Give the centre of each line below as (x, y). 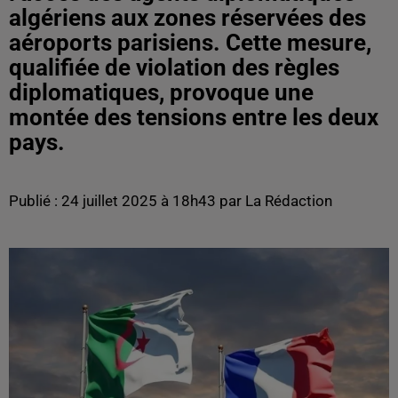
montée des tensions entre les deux (194, 117)
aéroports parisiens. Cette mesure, (190, 43)
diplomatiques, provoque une (161, 92)
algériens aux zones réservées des (187, 18)
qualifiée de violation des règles (174, 68)
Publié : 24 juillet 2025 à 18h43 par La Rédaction (171, 201)
